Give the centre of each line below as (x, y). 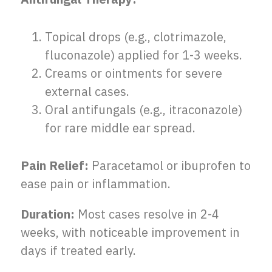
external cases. (87, 91)
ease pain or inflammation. (96, 184)
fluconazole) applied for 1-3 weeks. (144, 55)
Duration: (48, 214)
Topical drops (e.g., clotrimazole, (136, 37)
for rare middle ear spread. (120, 128)
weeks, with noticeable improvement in (130, 232)
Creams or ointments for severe (134, 73)
